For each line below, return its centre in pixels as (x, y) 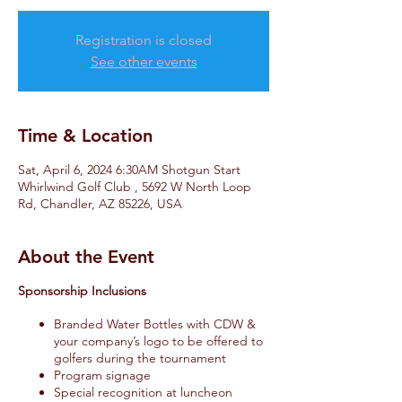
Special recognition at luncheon (143, 392)
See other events (144, 61)
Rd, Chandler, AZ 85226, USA (100, 204)
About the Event (86, 257)
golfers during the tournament (140, 358)
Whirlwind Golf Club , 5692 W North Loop (135, 187)
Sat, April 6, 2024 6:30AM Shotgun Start (129, 170)
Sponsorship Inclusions (82, 291)
